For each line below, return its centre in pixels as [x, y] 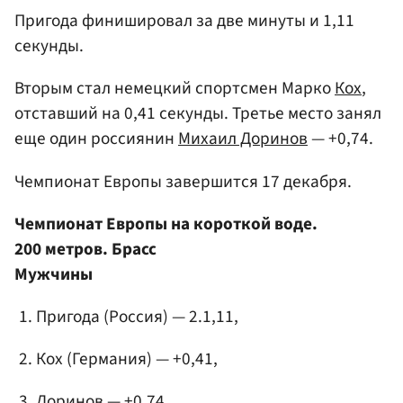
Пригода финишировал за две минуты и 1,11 [184, 21]
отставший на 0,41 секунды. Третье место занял [198, 114]
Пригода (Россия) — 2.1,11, [137, 316]
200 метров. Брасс [85, 249]
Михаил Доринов [243, 139]
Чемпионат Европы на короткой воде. [166, 224]
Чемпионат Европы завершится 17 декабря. [183, 181]
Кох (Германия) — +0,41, [127, 359]
